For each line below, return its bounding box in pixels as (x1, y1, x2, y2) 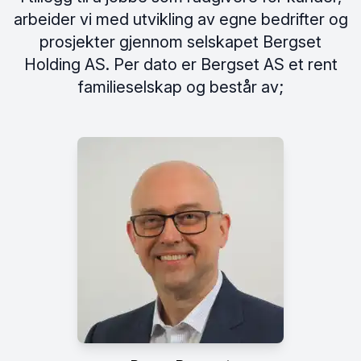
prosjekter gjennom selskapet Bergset (39, 32, 322, 52)
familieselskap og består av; (77, 77, 284, 97)
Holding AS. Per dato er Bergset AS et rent (23, 55, 338, 74)
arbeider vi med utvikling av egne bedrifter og (13, 10, 348, 29)
